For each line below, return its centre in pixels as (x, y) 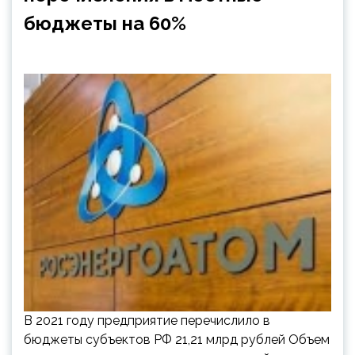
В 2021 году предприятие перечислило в (147, 321)
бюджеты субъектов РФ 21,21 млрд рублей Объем (177, 340)
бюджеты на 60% (105, 23)
